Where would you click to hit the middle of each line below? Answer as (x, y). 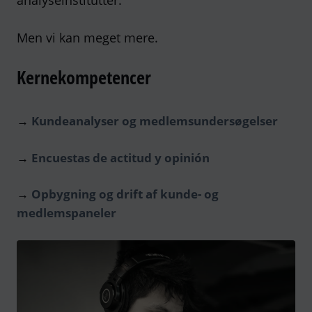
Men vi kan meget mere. (87, 38)
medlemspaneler (67, 213)
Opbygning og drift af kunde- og (125, 194)
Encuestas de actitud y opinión (120, 157)
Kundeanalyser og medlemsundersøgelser (155, 121)
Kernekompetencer (84, 77)
